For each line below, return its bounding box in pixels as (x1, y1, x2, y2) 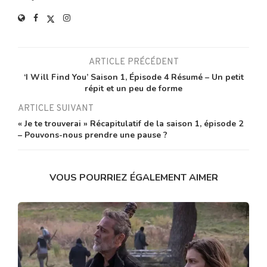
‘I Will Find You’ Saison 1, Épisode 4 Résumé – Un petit (23, 71, 244, 83)
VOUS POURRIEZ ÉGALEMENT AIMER (49, 170, 218, 184)
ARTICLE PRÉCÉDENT (88, 56, 179, 68)
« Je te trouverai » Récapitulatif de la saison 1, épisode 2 (18, 117, 243, 129)
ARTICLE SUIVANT (18, 103, 94, 114)
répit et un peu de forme (85, 82, 182, 94)
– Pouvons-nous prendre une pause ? (18, 129, 167, 141)
